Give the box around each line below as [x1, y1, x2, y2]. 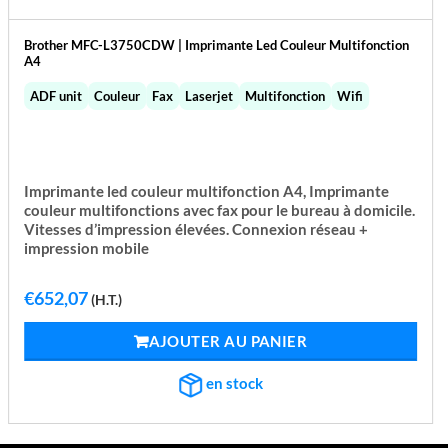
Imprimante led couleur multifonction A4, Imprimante [24, 182, 390, 200]
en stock [203, 373, 264, 392]
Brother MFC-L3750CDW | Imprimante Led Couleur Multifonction [24, 37, 410, 54]
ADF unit [30, 87, 83, 104]
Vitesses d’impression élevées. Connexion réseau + [24, 220, 369, 238]
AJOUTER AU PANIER [148, 331, 308, 350]
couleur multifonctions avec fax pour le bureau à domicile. [24, 201, 416, 219]
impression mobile [24, 239, 150, 257]
